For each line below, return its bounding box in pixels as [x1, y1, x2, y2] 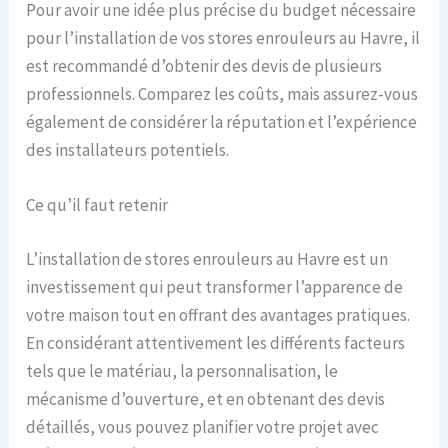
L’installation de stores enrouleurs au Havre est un [26, 247, 389, 270]
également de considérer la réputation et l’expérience [26, 111, 418, 134]
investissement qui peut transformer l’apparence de [26, 275, 404, 298]
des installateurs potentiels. [26, 139, 230, 162]
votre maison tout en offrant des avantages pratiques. [26, 303, 411, 326]
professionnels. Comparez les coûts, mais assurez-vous [26, 83, 419, 106]
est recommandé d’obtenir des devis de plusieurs [26, 55, 383, 78]
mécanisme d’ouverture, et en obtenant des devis [26, 387, 386, 410]
